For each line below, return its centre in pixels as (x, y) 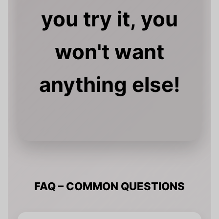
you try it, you (109, 19)
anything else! (109, 85)
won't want (109, 52)
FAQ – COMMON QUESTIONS (109, 186)
